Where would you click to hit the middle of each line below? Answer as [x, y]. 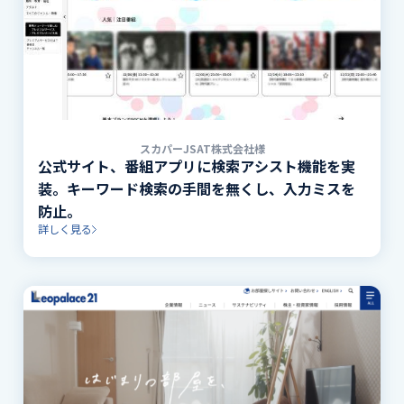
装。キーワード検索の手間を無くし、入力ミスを [197, 189]
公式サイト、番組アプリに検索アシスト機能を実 [197, 166]
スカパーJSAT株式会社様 [202, 149]
